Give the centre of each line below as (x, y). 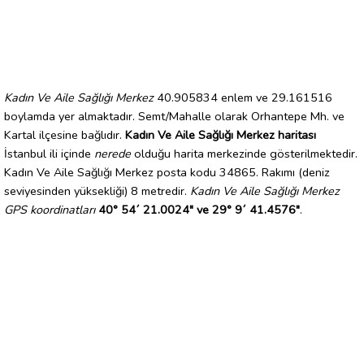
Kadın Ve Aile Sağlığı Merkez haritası (221, 134)
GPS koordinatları (50, 209)
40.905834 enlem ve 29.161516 (243, 97)
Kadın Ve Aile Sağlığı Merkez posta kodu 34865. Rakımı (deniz (167, 172)
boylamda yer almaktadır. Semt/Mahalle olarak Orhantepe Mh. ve (174, 116)
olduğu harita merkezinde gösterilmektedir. (244, 153)
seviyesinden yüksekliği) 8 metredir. (97, 191)
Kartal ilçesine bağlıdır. (65, 134)
